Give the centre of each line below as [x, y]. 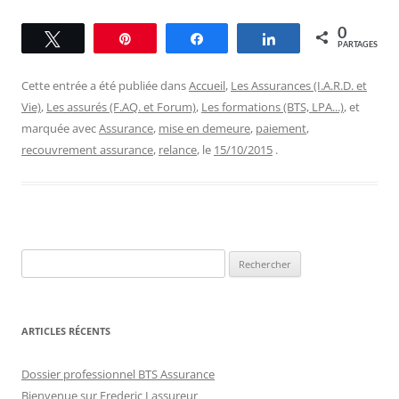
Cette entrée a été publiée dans [105, 85]
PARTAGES [358, 45]
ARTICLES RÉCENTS [66, 330]
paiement [281, 128]
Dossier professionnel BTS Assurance [118, 374]
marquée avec [60, 128]
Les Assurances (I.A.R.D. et [299, 85]
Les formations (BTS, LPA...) [273, 106]
